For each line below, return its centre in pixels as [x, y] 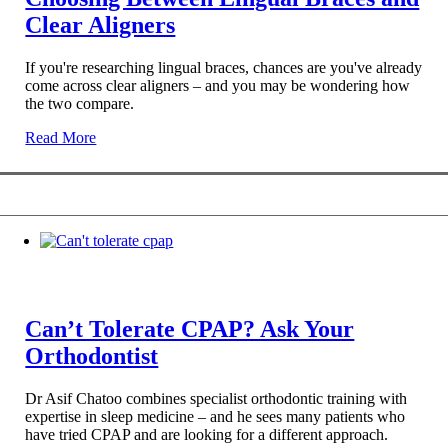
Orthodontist [92, 355]
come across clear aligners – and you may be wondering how [218, 85]
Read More [61, 137]
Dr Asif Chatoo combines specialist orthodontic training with [216, 398]
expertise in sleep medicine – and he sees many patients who [215, 416]
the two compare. [80, 103]
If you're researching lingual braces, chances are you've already [224, 67]
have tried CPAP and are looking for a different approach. [207, 434]
